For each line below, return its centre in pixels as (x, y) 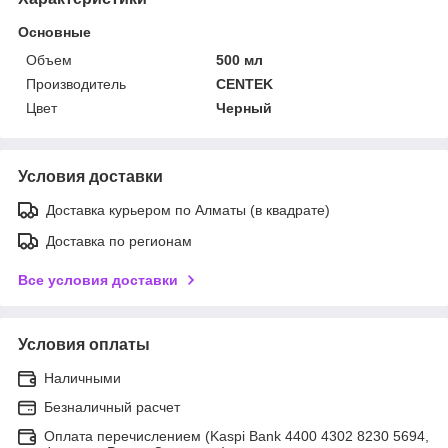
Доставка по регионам (119, 240)
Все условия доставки (98, 279)
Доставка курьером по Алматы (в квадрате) (188, 209)
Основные (54, 31)
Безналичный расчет (112, 406)
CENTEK (245, 83)
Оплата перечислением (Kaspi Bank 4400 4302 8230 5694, (236, 435)
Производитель (76, 83)
